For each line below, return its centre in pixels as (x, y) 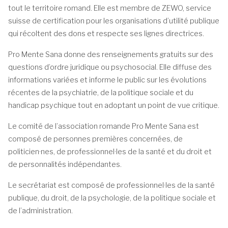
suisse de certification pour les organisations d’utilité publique (114, 21)
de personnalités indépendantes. (65, 165)
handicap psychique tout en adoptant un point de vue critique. (114, 106)
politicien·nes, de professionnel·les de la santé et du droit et (110, 152)
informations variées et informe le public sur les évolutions (107, 80)
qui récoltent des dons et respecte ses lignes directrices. (106, 34)
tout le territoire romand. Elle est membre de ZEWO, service (110, 8)
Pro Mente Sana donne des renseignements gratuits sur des (111, 55)
